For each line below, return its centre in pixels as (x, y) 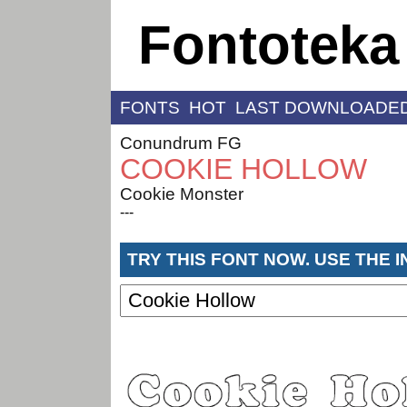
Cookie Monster (182, 194)
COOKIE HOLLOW (243, 169)
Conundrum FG (181, 143)
